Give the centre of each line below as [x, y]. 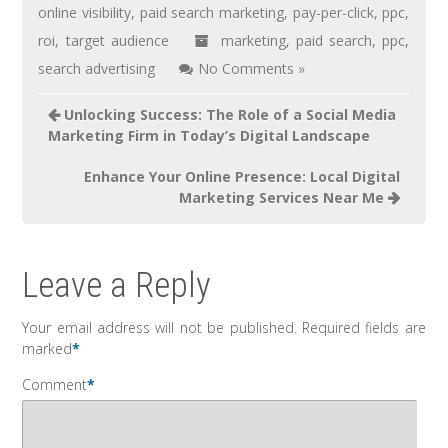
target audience [117, 41]
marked [47, 349]
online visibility [85, 13]
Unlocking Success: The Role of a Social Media [230, 115]
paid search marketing [212, 13]
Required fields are [363, 328]
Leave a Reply [117, 286]
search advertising [97, 69]
